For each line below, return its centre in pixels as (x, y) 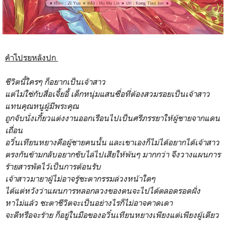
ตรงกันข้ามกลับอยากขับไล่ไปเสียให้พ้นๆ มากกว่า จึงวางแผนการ (113, 154)
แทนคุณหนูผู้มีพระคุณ (42, 106)
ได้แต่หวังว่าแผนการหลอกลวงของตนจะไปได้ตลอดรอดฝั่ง (103, 190)
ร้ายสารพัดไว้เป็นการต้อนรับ (53, 166)
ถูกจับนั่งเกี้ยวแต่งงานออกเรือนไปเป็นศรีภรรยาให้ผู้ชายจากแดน (112, 118)
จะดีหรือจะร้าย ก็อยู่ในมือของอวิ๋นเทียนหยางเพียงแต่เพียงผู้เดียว (112, 215)
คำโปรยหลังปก (32, 57)
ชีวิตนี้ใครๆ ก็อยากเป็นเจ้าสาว (55, 81)
